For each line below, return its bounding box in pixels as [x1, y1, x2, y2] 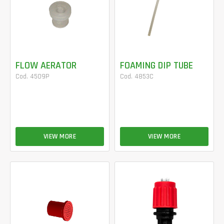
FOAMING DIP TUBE [120, 58, 193, 72]
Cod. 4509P [15, 71, 49, 81]
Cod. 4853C [120, 71, 153, 81]
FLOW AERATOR [15, 58, 76, 72]
